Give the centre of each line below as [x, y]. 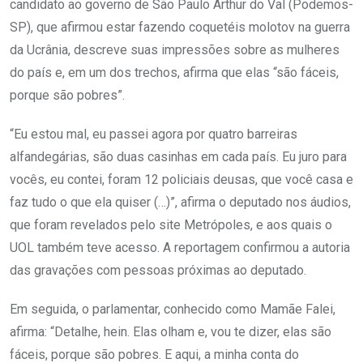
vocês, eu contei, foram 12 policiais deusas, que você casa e [181, 179]
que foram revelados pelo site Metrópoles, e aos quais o [171, 224]
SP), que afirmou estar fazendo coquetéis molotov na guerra [180, 27]
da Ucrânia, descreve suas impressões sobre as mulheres [175, 49]
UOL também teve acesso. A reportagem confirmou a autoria [180, 247]
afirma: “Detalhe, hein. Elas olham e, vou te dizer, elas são [171, 331]
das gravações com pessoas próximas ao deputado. [158, 270]
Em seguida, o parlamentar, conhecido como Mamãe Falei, [173, 309]
